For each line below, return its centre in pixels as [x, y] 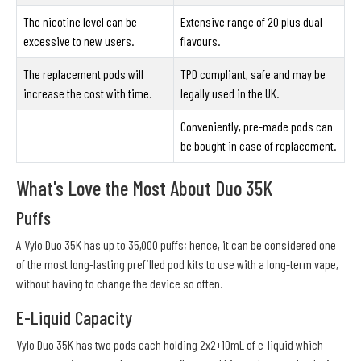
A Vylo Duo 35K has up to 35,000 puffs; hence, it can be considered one [176, 245]
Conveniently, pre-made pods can [257, 127]
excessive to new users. [79, 41]
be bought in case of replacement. [258, 146]
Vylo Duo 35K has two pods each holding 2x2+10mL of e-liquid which [170, 345]
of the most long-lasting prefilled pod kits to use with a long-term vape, [177, 264]
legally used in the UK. [230, 93]
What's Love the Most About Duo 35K [144, 188]
